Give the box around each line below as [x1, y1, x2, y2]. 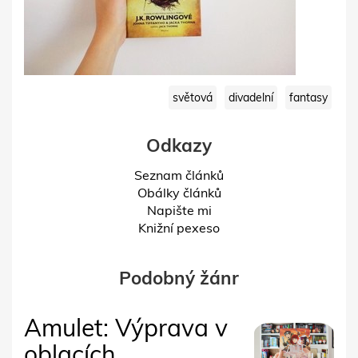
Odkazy [146, 133, 212, 157]
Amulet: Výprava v [24, 312, 228, 344]
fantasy [289, 90, 328, 105]
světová [173, 90, 213, 105]
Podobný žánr [119, 266, 239, 290]
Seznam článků [134, 167, 224, 184]
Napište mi [146, 202, 212, 219]
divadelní [229, 90, 273, 105]
